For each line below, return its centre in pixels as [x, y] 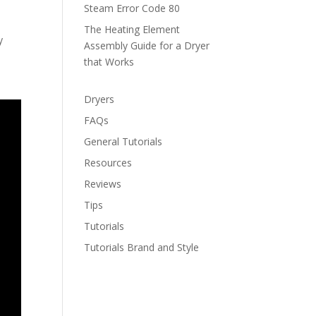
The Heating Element [132, 29]
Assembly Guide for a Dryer [147, 45]
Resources [108, 163]
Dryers [99, 99]
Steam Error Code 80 [132, 8]
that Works [109, 62]
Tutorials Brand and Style [142, 247]
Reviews [103, 184]
